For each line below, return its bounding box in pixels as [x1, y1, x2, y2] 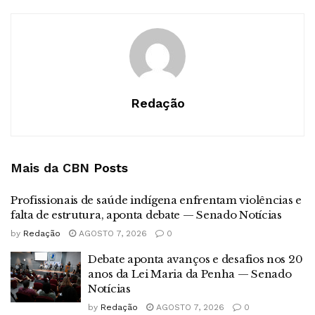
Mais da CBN [11, 160, 89, 176]
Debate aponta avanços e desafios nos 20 [88, 252, 303, 266]
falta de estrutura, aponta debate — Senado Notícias [11, 208, 282, 222]
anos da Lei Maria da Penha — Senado [88, 267, 292, 281]
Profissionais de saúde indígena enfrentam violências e [11, 193, 302, 207]
